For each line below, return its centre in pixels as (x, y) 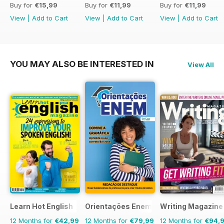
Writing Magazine (191, 206)
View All (201, 64)
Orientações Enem (118, 206)
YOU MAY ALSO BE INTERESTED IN (82, 64)
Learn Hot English (41, 206)
